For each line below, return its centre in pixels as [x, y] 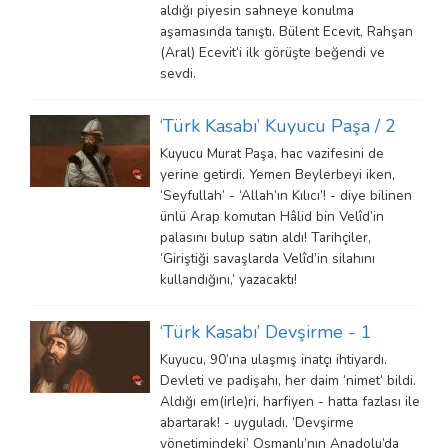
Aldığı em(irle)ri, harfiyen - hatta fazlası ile [290, 401]
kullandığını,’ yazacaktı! [228, 279]
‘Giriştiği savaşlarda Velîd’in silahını [267, 258]
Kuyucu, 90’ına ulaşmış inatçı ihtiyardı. [273, 359]
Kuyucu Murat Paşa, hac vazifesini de [272, 153]
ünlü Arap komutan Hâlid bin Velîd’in [272, 216]
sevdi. [178, 73]
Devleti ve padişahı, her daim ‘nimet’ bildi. [288, 380]
